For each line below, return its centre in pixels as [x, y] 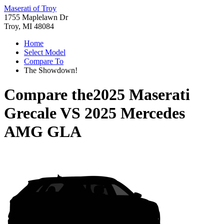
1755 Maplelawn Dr [36, 17]
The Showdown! [51, 70]
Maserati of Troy [30, 8]
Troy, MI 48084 [29, 26]
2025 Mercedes [135, 113]
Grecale [30, 113]
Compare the [48, 95]
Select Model [45, 52]
